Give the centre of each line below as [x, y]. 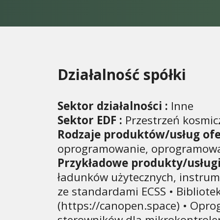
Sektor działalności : [113, 106]
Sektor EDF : [90, 120]
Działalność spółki [122, 74]
